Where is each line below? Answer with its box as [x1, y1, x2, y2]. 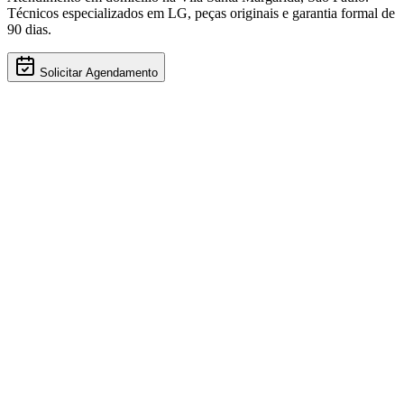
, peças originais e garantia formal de [188, 5, 395, 21]
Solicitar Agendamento [40, 65, 158, 79]
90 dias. [7, 21, 51, 37]
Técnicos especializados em [7, 5, 168, 21]
